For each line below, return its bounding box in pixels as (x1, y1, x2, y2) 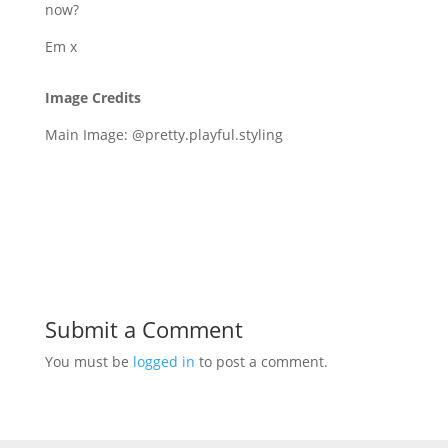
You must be (44, 351, 133, 371)
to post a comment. (194, 351, 328, 371)
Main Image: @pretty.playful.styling (44, 124, 283, 144)
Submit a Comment (44, 313, 243, 344)
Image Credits (44, 87, 141, 107)
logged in (132, 351, 195, 371)
